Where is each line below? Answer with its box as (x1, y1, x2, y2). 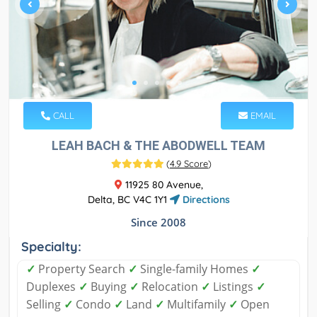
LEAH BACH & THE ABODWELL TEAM (52, 138, 265, 154)
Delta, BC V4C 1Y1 (87, 193, 170, 207)
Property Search (35, 261, 128, 277)
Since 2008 (131, 215, 186, 230)
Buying (88, 279, 129, 295)
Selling (26, 296, 64, 313)
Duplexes (26, 279, 79, 295)
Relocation (139, 279, 201, 295)
